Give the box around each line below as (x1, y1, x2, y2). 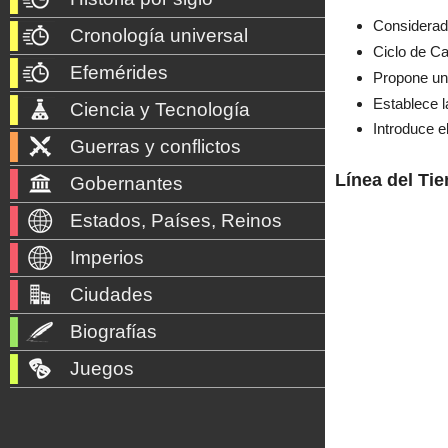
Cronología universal (70, 25, 248, 46)
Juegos (70, 358, 134, 379)
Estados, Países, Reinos (70, 210, 282, 231)
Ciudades (70, 284, 153, 305)
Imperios (70, 247, 144, 268)
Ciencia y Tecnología (70, 99, 250, 120)
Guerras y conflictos (70, 136, 241, 157)
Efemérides (70, 62, 168, 83)
